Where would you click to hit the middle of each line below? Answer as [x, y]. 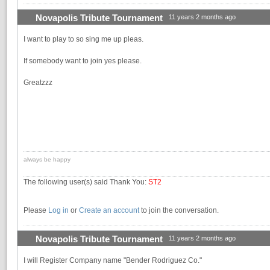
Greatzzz [38, 83]
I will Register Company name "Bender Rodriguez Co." [113, 261]
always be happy [47, 160]
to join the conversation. [179, 211]
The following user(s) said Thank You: [86, 182]
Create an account [109, 211]
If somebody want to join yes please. [83, 61]
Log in [58, 211]
